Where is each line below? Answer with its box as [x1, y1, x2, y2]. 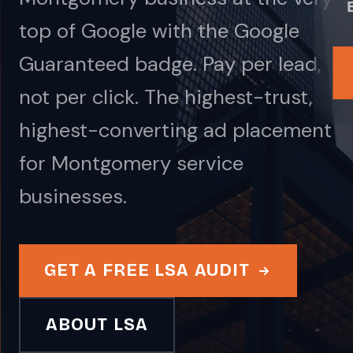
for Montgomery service [19, 150, 243, 176]
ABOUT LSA [46, 314, 148, 335]
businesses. [19, 183, 127, 210]
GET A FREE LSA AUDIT [44, 260, 250, 281]
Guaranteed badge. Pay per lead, [19, 50, 321, 77]
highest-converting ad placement [19, 117, 332, 143]
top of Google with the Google [19, 17, 299, 44]
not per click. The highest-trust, [19, 84, 313, 110]
